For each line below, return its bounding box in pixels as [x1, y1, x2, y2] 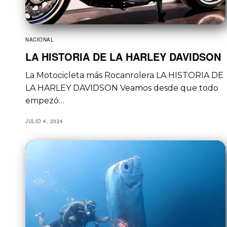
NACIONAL [25, 35, 54, 43]
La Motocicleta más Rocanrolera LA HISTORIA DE [25, 70, 224, 80]
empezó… [25, 95, 64, 105]
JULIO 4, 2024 [25, 117, 63, 125]
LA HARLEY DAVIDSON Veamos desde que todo [25, 83, 219, 93]
